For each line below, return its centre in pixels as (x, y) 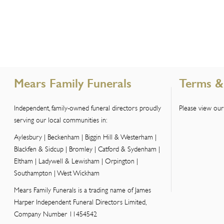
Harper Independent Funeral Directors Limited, (80, 202)
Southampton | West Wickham (57, 173)
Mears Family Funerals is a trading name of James (82, 190)
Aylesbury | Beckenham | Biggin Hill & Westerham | (85, 137)
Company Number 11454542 (55, 214)
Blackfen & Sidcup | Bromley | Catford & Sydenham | (87, 149)
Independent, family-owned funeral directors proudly (87, 108)
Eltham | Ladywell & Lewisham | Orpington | (76, 161)
